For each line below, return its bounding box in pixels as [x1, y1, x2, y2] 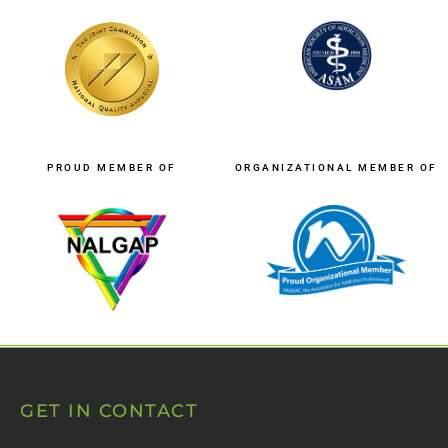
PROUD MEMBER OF [47, 161, 177, 173]
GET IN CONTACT [20, 399, 198, 422]
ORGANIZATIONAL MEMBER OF [234, 161, 438, 173]
